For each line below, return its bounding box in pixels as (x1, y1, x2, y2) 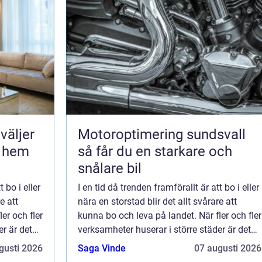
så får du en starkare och (78, 143, 232, 160)
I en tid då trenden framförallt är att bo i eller (78, 182, 259, 194)
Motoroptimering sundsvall (78, 126, 246, 143)
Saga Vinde (78, 243, 126, 254)
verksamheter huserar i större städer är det (78, 224, 251, 236)
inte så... (78, 238, 112, 250)
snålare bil (78, 160, 142, 177)
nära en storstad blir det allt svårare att (78, 196, 237, 208)
